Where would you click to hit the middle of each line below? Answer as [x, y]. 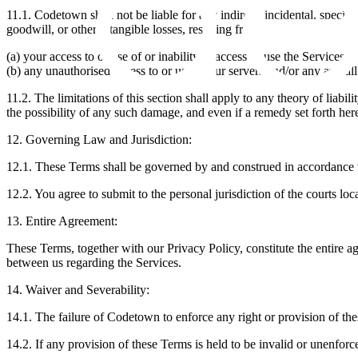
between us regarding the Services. [94, 262]
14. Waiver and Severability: [78, 289]
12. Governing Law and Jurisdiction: [99, 139]
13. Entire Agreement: [62, 221]
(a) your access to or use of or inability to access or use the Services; [177, 56]
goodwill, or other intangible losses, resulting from [133, 29]
